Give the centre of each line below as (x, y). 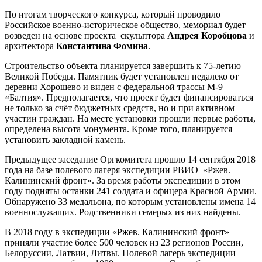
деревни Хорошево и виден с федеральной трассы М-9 (114, 87)
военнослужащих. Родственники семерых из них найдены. (123, 212)
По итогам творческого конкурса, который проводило (113, 14)
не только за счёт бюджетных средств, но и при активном (120, 108)
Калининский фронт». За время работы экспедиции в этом (123, 180)
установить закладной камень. (65, 139)
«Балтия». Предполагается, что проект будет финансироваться (129, 97)
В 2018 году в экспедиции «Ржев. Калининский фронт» (117, 232)
